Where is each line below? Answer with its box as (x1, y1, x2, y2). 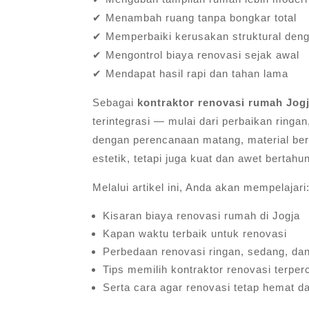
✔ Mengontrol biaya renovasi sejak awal (92, 48, 300, 61)
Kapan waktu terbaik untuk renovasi (103, 227, 288, 239)
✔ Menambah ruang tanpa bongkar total (92, 11, 297, 23)
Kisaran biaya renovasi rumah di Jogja (103, 209, 301, 221)
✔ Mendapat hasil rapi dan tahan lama (92, 67, 289, 79)
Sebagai (92, 96, 138, 108)
